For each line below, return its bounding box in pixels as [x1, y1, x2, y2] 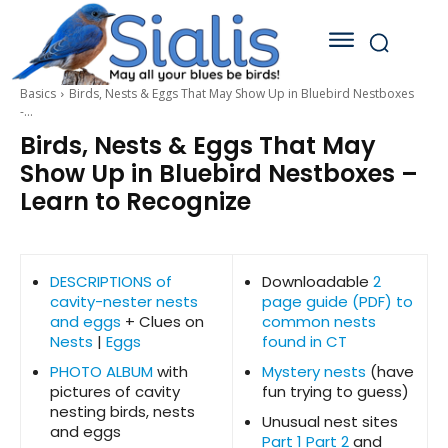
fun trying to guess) [262, 381, 409, 403]
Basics [20, 85, 56, 103]
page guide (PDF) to [262, 291, 413, 313]
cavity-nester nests [50, 291, 198, 313]
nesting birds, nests [50, 401, 195, 423]
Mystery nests [262, 361, 366, 383]
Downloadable [262, 271, 373, 293]
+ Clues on [125, 311, 204, 333]
